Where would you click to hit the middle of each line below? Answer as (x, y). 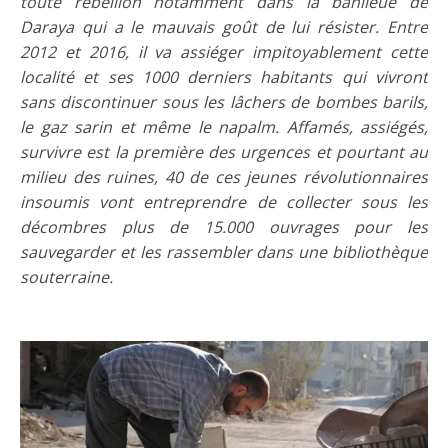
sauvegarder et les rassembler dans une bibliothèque (224, 252)
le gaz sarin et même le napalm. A (158, 127)
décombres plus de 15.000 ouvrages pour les (224, 227)
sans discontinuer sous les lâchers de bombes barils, (224, 102)
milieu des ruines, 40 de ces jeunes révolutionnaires (224, 177)
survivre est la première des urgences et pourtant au (224, 152)
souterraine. (66, 277)
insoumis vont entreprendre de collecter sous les (224, 202)
